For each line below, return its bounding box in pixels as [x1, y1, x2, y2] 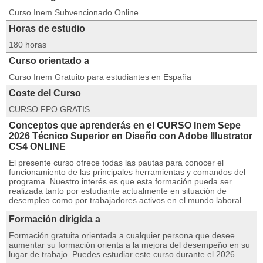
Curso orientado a [9, 56, 89, 66]
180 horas [9, 40, 46, 49]
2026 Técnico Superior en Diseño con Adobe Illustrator [9, 131, 252, 141]
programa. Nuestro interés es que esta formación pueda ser [9, 177, 232, 186]
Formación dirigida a [9, 214, 100, 224]
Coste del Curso [9, 88, 81, 98]
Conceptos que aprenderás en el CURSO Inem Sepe [9, 120, 241, 130]
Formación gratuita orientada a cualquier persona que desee [9, 231, 235, 240]
